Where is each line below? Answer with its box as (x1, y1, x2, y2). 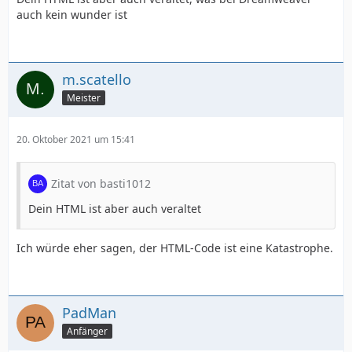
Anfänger (67, 324, 108, 338)
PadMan (62, 303, 116, 322)
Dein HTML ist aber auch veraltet (28, 201, 201, 216)
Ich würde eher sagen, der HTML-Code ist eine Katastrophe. (16, 240, 333, 255)
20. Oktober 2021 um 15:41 (16, 133, 135, 146)
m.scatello (62, 70, 131, 89)
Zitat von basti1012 (51, 176, 151, 191)
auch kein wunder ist (16, 7, 127, 22)
